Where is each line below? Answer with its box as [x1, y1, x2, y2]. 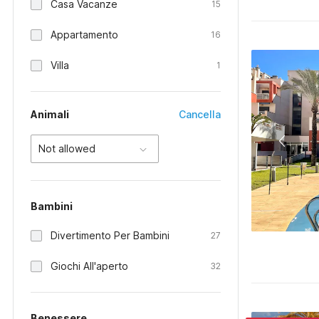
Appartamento [51, 28, 118, 41]
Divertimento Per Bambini [51, 229, 169, 241]
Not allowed [38, 142, 95, 155]
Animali [31, 108, 69, 120]
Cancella [179, 108, 221, 120]
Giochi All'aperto [51, 260, 128, 272]
